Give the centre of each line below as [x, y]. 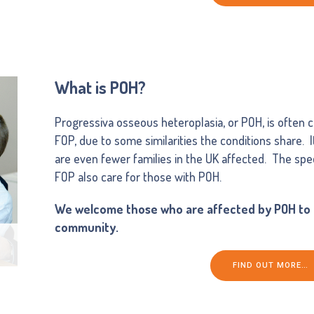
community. [87, 227]
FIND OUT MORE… [271, 265]
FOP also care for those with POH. [138, 176]
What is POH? [101, 87]
